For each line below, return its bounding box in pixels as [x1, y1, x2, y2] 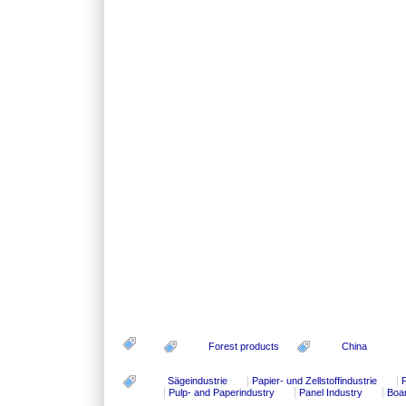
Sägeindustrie [168, 374, 228, 386]
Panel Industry [299, 386, 363, 398]
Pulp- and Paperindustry [169, 386, 275, 398]
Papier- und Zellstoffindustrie [252, 374, 378, 386]
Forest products [208, 341, 280, 353]
